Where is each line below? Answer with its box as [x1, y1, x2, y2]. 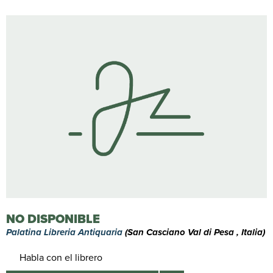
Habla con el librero [16, 250, 105, 264]
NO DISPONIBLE [6, 210, 100, 228]
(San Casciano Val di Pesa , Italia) [125, 225, 265, 239]
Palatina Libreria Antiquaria [6, 225, 125, 239]
